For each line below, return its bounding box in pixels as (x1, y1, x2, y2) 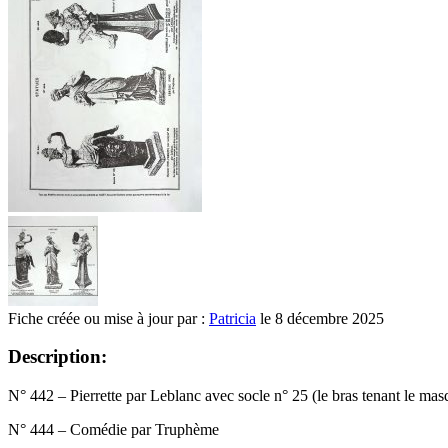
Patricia (209, 309, 256, 327)
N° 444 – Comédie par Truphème (8, 420, 219, 438)
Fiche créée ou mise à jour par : (8, 309, 209, 327)
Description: (8, 346, 107, 368)
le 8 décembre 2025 (256, 309, 384, 327)
